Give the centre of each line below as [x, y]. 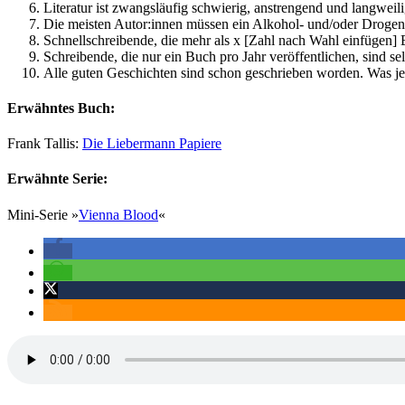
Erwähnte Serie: [57, 179]
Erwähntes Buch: [61, 108]
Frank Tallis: [45, 144]
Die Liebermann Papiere [152, 144]
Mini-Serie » [43, 214]
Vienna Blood [118, 214]
